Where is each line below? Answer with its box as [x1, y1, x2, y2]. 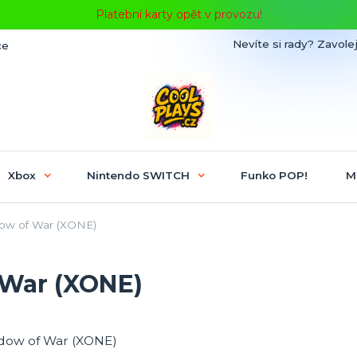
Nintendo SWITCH [86, 168, 190, 182]
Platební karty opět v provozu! [95, 7, 262, 22]
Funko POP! [240, 168, 308, 182]
